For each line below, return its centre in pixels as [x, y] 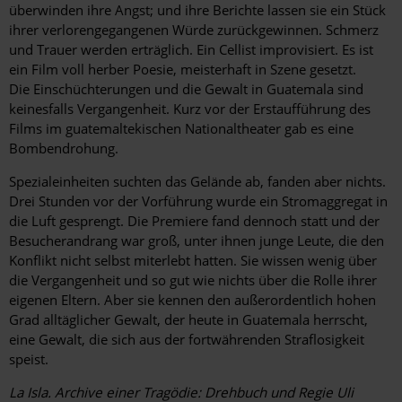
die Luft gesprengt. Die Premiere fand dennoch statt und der [194, 221]
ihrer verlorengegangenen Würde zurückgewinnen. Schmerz [194, 30]
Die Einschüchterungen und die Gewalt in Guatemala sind [186, 89]
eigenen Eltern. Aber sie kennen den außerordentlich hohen [192, 300]
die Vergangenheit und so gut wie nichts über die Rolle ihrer [193, 280]
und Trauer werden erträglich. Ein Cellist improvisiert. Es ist [191, 50]
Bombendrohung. [64, 149]
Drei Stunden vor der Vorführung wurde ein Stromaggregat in [198, 201]
